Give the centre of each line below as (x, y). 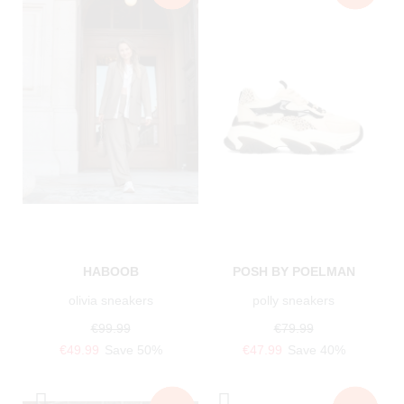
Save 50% (133, 349)
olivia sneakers (110, 300)
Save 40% (316, 349)
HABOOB (110, 271)
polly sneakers (294, 300)
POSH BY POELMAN (294, 271)
